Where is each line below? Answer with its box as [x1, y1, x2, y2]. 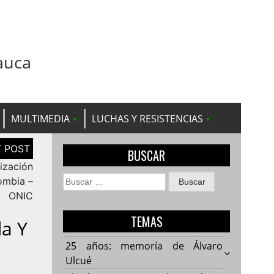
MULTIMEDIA [11, 111, 70, 125]
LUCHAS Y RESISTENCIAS [92, 111, 203, 125]
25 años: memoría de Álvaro [65, 239, 223, 253]
